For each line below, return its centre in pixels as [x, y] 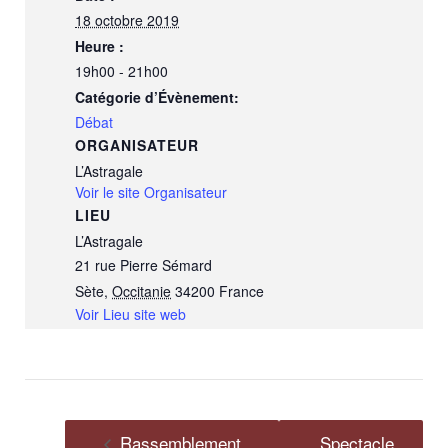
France [241, 291]
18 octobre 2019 [127, 20]
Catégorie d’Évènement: [157, 97]
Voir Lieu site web [130, 314]
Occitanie [141, 291]
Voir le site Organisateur [151, 192]
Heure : [99, 46]
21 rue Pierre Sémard [143, 265]
